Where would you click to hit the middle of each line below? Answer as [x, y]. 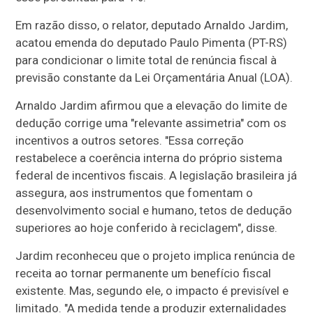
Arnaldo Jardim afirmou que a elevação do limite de [152, 106]
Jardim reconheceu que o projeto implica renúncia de [155, 256]
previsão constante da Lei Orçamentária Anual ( [140, 78]
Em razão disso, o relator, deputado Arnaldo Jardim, [152, 26]
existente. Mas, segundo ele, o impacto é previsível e [152, 291]
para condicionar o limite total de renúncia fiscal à [146, 60]
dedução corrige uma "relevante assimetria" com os [151, 123]
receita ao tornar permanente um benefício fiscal [144, 274]
